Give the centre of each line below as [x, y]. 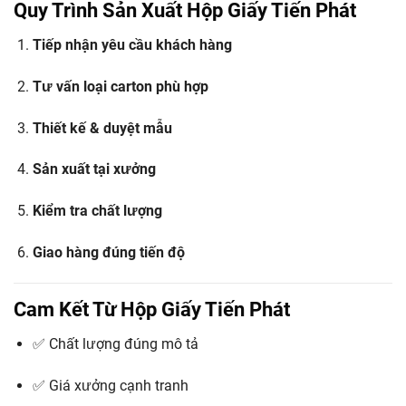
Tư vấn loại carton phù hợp [120, 86]
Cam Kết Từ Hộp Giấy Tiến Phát [152, 309]
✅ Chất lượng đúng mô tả [115, 343]
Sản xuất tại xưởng [94, 169]
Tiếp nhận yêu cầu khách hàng [132, 44]
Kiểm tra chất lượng [97, 211]
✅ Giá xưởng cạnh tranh [110, 385]
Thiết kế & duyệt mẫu [102, 128]
